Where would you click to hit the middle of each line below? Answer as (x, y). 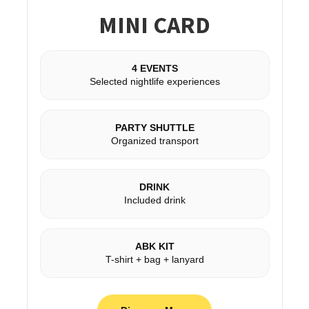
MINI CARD (154, 25)
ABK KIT (154, 247)
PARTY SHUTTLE (154, 128)
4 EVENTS (154, 69)
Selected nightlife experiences (154, 82)
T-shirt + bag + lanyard (154, 260)
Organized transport (154, 141)
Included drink (154, 200)
